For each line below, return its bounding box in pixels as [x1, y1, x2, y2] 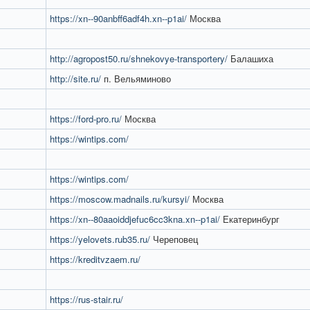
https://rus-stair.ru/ [50, 293, 123, 306]
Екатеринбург [220, 212, 280, 226]
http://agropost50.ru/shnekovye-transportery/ [50, 52, 228, 65]
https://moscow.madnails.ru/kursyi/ [50, 192, 190, 206]
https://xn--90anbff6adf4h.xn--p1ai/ [50, 12, 187, 25]
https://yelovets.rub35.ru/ [50, 232, 150, 246]
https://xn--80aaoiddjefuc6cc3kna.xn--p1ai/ [50, 212, 220, 226]
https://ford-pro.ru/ [50, 112, 122, 125]
